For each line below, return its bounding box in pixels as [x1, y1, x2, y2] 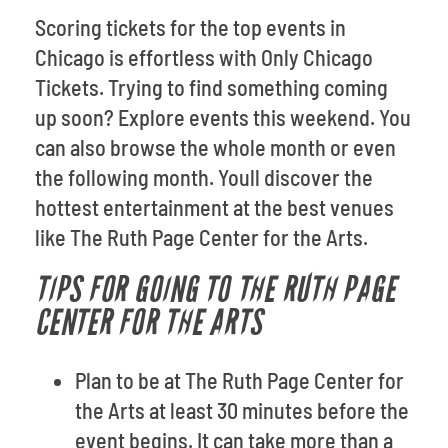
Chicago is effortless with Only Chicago [35, 44, 373, 70]
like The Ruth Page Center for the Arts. [35, 224, 368, 250]
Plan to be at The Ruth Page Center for [75, 367, 404, 393]
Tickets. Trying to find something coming [35, 74, 388, 100]
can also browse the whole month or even [35, 134, 396, 160]
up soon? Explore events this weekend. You [35, 104, 411, 130]
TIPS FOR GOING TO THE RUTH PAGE [35, 269, 396, 312]
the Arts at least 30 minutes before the [75, 397, 409, 423]
